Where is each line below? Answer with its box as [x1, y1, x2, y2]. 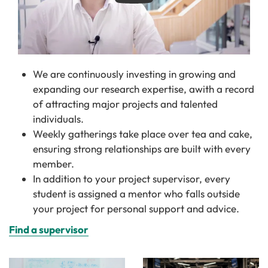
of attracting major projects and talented [33, 97, 218, 110]
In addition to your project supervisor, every [33, 172, 230, 185]
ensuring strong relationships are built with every [33, 142, 251, 155]
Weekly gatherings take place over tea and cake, [33, 127, 252, 140]
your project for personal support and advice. [33, 202, 239, 215]
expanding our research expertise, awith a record [33, 82, 254, 95]
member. [33, 157, 74, 170]
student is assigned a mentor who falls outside [33, 187, 240, 200]
